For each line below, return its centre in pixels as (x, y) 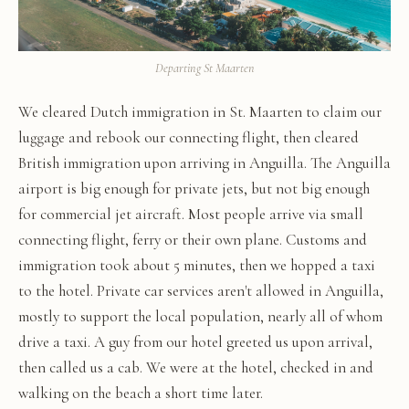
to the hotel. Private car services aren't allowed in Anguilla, (201, 291)
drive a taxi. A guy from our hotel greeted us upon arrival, (195, 342)
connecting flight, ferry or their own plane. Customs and (193, 240)
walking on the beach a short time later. (141, 393)
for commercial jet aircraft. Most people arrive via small (191, 215)
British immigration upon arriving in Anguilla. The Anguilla (204, 163)
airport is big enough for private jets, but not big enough (194, 189)
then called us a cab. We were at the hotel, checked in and (196, 368)
